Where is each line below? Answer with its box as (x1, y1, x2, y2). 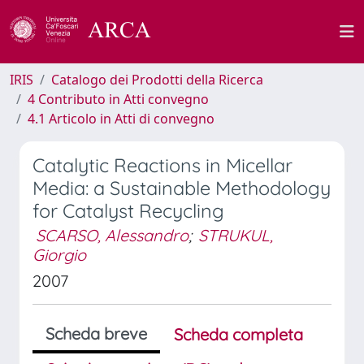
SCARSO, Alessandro (36, 225, 188, 245)
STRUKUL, (198, 225, 273, 245)
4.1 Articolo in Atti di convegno (28, 110, 214, 128)
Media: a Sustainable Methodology (32, 176, 331, 200)
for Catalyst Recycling (32, 199, 224, 223)
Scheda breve (45, 323, 147, 344)
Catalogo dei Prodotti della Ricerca (51, 71, 263, 89)
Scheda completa (174, 324, 303, 344)
